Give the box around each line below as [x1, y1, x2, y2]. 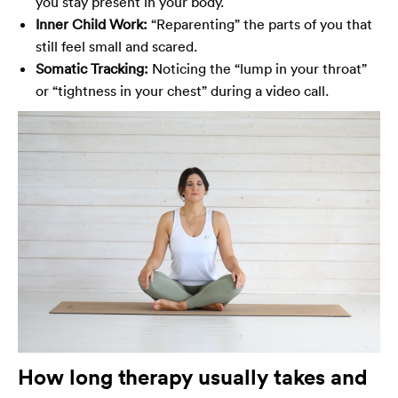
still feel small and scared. [36, 37, 197, 56]
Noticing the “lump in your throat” [148, 60, 367, 78]
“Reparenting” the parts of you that [147, 15, 372, 34]
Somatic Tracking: [36, 60, 148, 78]
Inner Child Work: [36, 15, 147, 34]
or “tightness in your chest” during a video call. [36, 82, 329, 100]
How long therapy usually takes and [18, 363, 368, 391]
